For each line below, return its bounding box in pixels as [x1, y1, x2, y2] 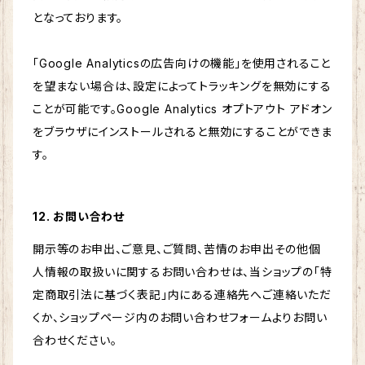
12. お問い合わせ [33, 209, 125, 224]
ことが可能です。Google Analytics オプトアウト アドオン [33, 102, 332, 117]
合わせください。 [33, 333, 117, 348]
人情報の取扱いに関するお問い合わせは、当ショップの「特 [33, 265, 332, 279]
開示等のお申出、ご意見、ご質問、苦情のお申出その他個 [33, 242, 321, 257]
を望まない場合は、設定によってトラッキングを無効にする [33, 79, 332, 94]
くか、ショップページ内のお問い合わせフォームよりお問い [33, 310, 328, 325]
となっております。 [33, 11, 124, 25]
